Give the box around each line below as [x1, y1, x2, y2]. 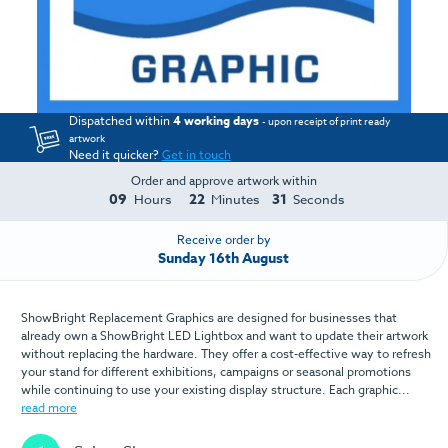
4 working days [172, 111, 259, 129]
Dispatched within [68, 111, 173, 129]
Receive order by [176, 231, 271, 249]
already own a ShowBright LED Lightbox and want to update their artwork [21, 326, 428, 344]
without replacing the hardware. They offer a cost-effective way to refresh [21, 344, 431, 362]
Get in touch [161, 145, 231, 163]
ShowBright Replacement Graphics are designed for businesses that [21, 308, 397, 326]
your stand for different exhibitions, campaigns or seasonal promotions [21, 362, 411, 380]
